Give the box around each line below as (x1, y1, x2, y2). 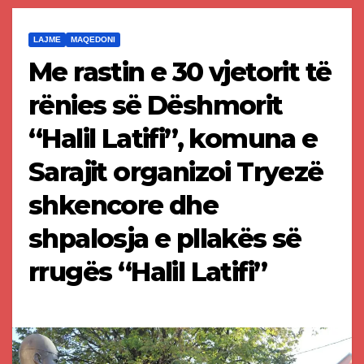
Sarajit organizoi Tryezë (28, 156, 323, 188)
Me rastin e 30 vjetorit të (28, 56, 331, 89)
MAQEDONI (71, 35, 115, 45)
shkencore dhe (28, 189, 219, 222)
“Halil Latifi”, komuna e (28, 123, 318, 155)
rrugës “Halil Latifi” (28, 256, 267, 288)
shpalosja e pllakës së (28, 223, 301, 255)
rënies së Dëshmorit (28, 89, 283, 122)
